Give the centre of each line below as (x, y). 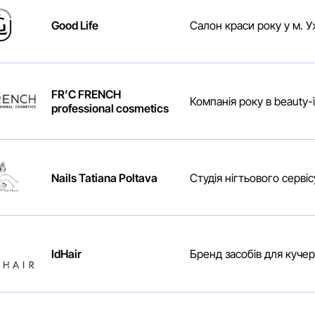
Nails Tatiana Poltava (104, 178)
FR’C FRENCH (86, 95)
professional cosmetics (110, 109)
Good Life (75, 25)
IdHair (66, 254)
